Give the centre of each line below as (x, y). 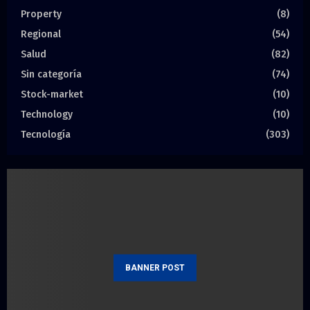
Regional (41, 35)
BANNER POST (155, 267)
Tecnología (46, 135)
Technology (47, 115)
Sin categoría (51, 75)
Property (41, 15)
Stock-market (52, 95)
